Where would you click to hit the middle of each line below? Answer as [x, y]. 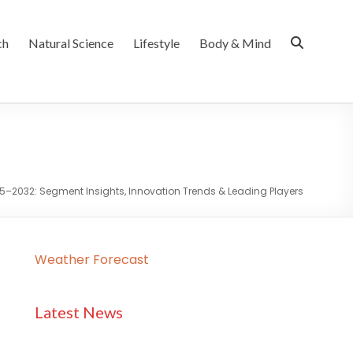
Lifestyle [156, 43]
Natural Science [71, 43]
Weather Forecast [91, 260]
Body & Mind [235, 43]
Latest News [78, 312]
